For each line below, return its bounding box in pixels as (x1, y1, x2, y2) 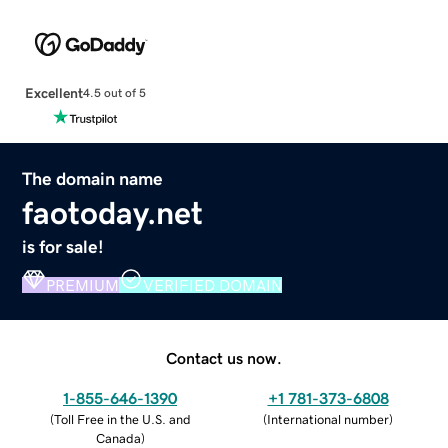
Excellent (24, 85, 83, 100)
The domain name (22, 169, 164, 188)
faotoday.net (22, 196, 204, 229)
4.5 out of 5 (82, 87, 146, 100)
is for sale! (22, 237, 105, 256)
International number (267, 412, 389, 426)
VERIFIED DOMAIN (143, 276, 283, 293)
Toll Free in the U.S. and (53, 412, 191, 426)
